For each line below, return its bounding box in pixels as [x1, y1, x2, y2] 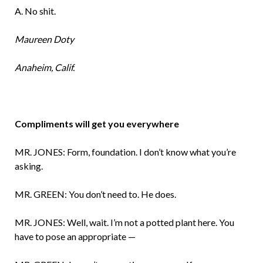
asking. [14, 160, 43, 172]
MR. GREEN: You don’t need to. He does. [14, 188, 176, 200]
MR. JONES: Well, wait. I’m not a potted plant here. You [14, 217, 234, 228]
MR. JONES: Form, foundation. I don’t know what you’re [14, 146, 236, 158]
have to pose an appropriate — [14, 231, 136, 242]
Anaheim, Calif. [14, 62, 75, 73]
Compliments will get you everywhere [14, 118, 179, 130]
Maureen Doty [14, 33, 74, 45]
